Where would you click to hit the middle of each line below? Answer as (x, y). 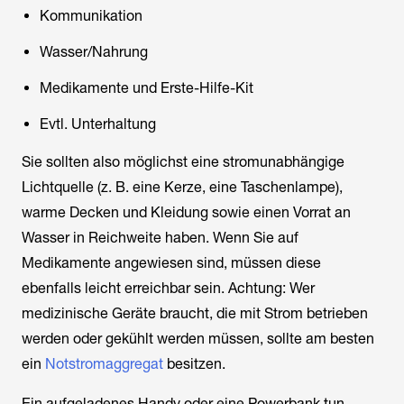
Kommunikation (91, 16)
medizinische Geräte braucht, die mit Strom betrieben (195, 313)
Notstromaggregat (104, 364)
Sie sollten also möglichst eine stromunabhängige (183, 162)
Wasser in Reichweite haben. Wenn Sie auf (160, 238)
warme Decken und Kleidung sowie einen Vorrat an (186, 212)
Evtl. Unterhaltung (98, 124)
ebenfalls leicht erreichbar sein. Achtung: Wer (168, 288)
